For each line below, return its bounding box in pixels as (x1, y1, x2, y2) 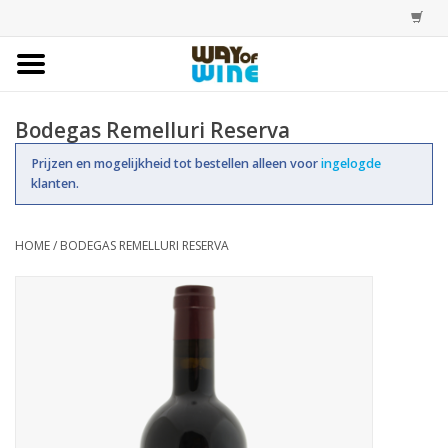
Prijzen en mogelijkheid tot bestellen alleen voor (31, 154, 321, 172)
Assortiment (15, 200, 94, 219)
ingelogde (321, 154, 381, 172)
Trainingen (15, 256, 83, 275)
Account (15, 312, 68, 331)
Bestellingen (15, 144, 94, 163)
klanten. (31, 174, 79, 192)
